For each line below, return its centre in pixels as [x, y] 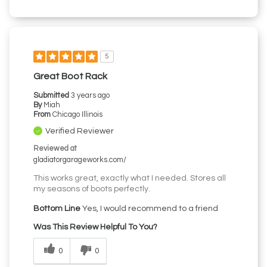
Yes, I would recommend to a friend [149, 209]
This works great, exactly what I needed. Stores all [130, 178]
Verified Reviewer [80, 131]
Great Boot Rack [70, 77]
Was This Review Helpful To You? [95, 227]
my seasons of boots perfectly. [92, 189]
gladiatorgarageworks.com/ [80, 160]
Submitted [52, 96]
